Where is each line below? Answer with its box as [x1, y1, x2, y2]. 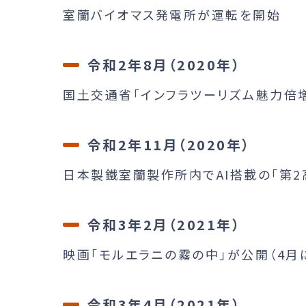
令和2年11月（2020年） [87, 134, 251, 154]
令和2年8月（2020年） [87, 54, 241, 74]
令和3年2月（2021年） [87, 214, 241, 234]
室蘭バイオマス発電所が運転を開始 [63, 5, 281, 23]
